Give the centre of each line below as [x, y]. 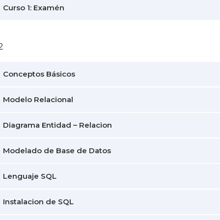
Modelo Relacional [38, 99]
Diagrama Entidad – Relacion [57, 125]
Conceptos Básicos [39, 74]
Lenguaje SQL [30, 176]
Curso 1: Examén [34, 8]
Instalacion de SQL [38, 202]
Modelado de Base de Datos [57, 151]
